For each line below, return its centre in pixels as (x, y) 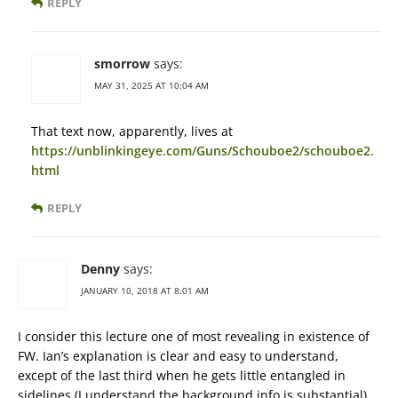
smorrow (122, 64)
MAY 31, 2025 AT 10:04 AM (151, 86)
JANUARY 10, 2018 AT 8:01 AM (145, 291)
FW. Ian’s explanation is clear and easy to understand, (178, 356)
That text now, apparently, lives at (132, 131)
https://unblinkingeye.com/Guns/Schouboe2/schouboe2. (203, 151)
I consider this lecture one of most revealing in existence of (194, 337)
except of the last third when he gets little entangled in (182, 376)
